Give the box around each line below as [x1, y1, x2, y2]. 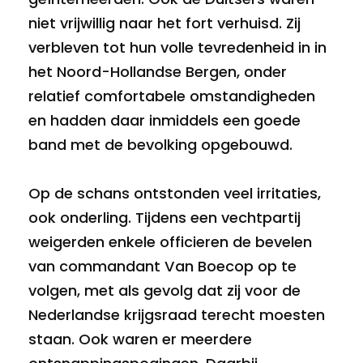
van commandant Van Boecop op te [28, 256, 297, 277]
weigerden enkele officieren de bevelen [28, 232, 312, 253]
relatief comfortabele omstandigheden [28, 86, 315, 107]
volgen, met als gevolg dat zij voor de [28, 280, 301, 301]
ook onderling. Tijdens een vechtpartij [28, 207, 301, 228]
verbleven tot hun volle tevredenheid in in [28, 37, 327, 58]
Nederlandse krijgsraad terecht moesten [28, 305, 325, 326]
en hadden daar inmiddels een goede [28, 110, 301, 131]
